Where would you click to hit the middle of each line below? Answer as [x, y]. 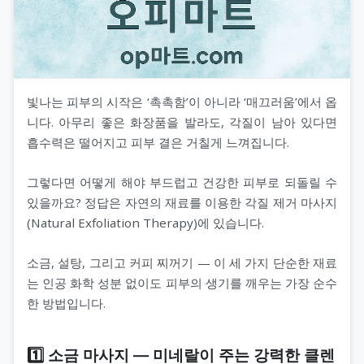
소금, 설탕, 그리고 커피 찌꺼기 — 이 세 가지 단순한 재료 [182, 262]
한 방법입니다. [66, 303]
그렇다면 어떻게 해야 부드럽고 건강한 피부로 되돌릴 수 [182, 182]
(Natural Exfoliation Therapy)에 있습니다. [145, 222]
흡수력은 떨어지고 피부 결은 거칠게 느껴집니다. [158, 142]
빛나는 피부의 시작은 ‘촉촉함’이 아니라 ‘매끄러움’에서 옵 [182, 101]
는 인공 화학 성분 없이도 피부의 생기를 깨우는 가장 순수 [182, 282]
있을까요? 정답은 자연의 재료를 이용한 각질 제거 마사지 [182, 202]
